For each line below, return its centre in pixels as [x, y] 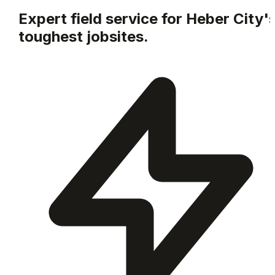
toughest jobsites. [84, 36]
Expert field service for [103, 18]
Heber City [225, 18]
